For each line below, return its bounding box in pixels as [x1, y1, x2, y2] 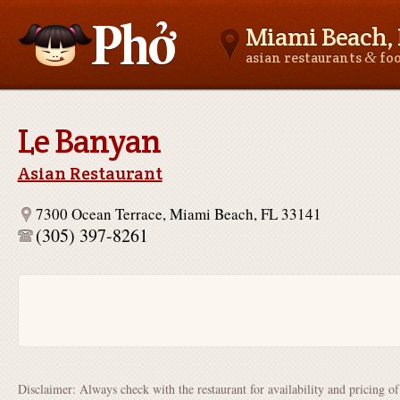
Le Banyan [17, 120, 161, 162]
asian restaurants [245, 49, 364, 66]
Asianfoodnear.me [17, 100, 132, 121]
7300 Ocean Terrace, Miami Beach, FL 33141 [35, 204, 321, 224]
